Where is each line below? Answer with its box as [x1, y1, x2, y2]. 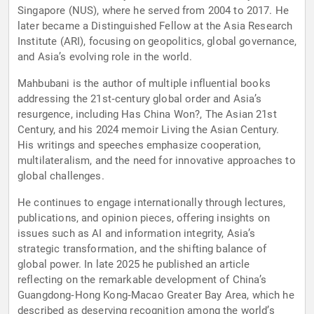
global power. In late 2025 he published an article [18, 258, 250, 271]
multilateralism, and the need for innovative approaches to [18, 154, 296, 168]
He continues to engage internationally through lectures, [18, 196, 286, 210]
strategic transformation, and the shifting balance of [18, 243, 266, 256]
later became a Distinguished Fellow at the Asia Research [18, 20, 293, 33]
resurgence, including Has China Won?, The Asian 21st [18, 108, 277, 121]
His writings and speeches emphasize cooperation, [18, 139, 261, 152]
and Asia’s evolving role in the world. [18, 50, 192, 64]
